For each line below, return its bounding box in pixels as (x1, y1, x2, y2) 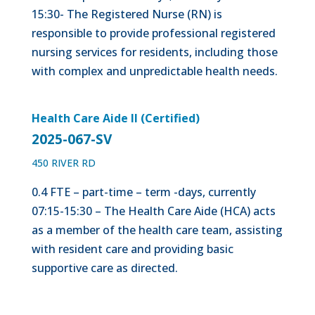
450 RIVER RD (31, 156, 96, 169)
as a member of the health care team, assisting (31, 222, 283, 238)
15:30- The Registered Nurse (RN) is (31, 6, 222, 22)
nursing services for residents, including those (31, 44, 278, 60)
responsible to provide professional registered (31, 25, 276, 41)
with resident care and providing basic (31, 241, 233, 257)
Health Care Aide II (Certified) (31, 110, 200, 126)
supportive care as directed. (31, 260, 178, 276)
